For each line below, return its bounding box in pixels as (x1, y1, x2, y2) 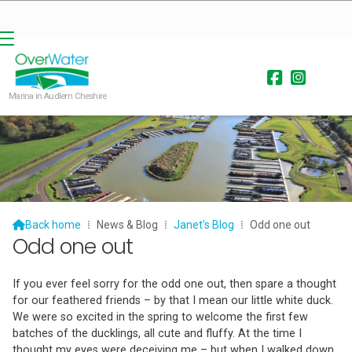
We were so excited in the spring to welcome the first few (13, 310, 308, 324)
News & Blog (97, 218, 158, 231)
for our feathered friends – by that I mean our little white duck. (13, 293, 333, 307)
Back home (25, 218, 81, 231)
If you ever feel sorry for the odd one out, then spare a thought (13, 277, 336, 291)
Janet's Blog (174, 218, 234, 231)
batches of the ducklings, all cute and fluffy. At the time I (13, 326, 302, 340)
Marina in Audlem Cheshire (9, 90, 107, 101)
